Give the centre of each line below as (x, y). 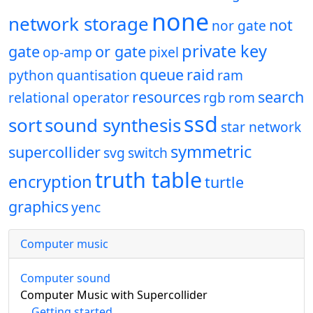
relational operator (69, 98)
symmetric (211, 152)
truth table (148, 180)
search (281, 97)
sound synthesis (113, 125)
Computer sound (65, 278)
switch (148, 153)
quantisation (97, 75)
